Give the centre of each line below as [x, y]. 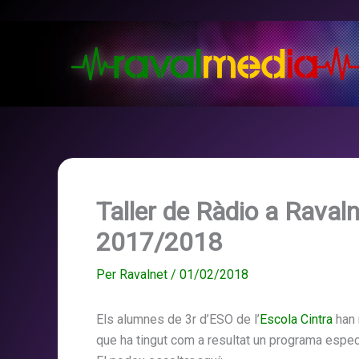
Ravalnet [145, 274]
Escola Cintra [296, 319]
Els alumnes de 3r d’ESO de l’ [178, 319]
